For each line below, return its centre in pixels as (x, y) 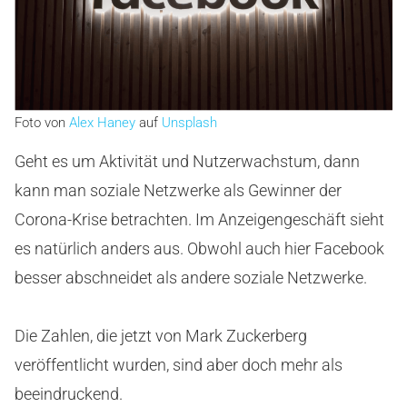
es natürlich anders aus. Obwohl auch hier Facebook (199, 248)
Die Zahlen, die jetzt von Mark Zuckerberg (161, 335)
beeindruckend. (69, 393)
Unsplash (189, 122)
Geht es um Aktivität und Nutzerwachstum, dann (187, 161)
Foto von (42, 122)
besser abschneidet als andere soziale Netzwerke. (191, 277)
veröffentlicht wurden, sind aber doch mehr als (179, 364)
